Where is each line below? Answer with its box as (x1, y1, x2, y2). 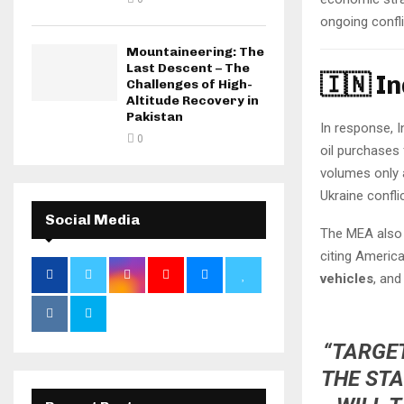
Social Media (45, 211, 140, 228)
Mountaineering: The (126, 44, 264, 60)
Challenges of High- (126, 77, 252, 92)
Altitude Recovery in (126, 93, 259, 108)
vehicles (320, 271, 373, 287)
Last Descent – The (126, 60, 250, 76)
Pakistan (126, 109, 183, 124)
